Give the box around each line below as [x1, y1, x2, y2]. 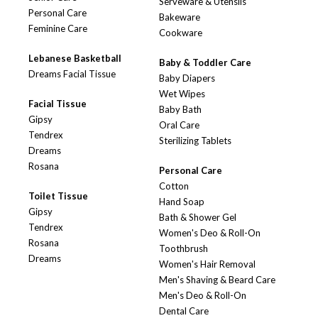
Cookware [159, 27, 202, 39]
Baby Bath [159, 104, 202, 116]
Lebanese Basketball [28, 53, 121, 65]
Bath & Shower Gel [159, 212, 236, 224]
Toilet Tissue [28, 190, 88, 202]
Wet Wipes [159, 88, 205, 100]
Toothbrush [159, 243, 208, 255]
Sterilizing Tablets [159, 135, 231, 147]
